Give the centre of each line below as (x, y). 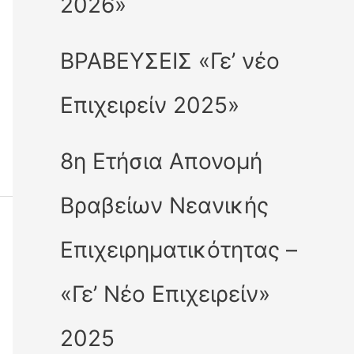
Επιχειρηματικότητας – (179, 249)
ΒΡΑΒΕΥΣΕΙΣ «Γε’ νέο (170, 60)
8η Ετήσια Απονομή (161, 161)
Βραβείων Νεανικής (164, 205)
